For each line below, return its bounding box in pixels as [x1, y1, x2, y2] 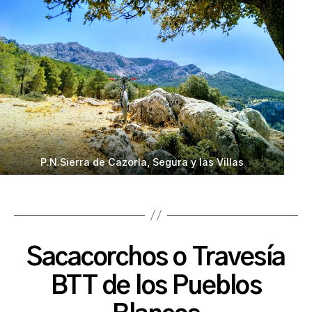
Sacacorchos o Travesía [26, 244, 286, 270]
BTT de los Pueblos [50, 273, 262, 299]
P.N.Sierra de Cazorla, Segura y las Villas [40, 155, 244, 168]
